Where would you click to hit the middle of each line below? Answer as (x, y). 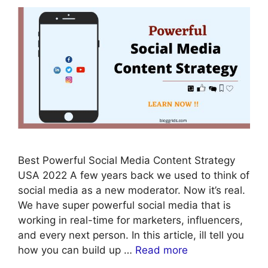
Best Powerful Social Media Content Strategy (127, 161)
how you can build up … (77, 250)
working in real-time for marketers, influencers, (130, 220)
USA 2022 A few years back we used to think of (134, 176)
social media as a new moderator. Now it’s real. (132, 191)
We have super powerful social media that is (124, 205)
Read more (162, 250)
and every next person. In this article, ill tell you (131, 235)
